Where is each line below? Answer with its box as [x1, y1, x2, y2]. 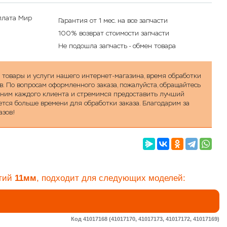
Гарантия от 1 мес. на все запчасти [58, 16, 168, 25]
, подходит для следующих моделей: [36, 173, 185, 183]
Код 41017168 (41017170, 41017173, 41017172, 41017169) [71, 216, 219, 222]
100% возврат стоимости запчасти [58, 29, 169, 38]
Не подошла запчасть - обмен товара [58, 42, 176, 51]
